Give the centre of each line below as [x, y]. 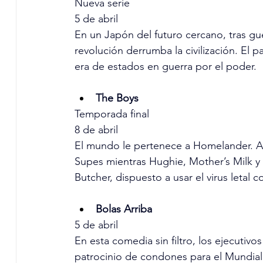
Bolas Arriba [124, 209]
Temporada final [112, 114]
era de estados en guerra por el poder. [165, 67]
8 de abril [96, 130]
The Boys [117, 98]
